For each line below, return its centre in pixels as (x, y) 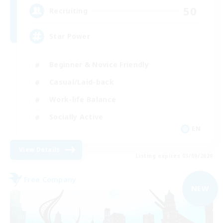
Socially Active (76, 117)
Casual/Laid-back (82, 82)
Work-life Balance (83, 100)
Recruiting (68, 11)
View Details (40, 149)
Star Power (70, 36)
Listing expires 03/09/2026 (174, 156)
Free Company (50, 180)
